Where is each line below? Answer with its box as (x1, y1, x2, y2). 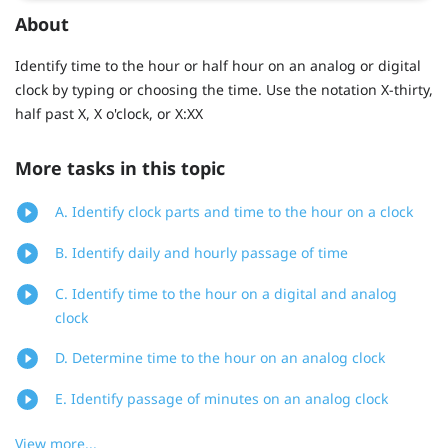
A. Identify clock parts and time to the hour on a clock (55, 202, 413, 222)
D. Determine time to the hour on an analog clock (55, 348, 385, 368)
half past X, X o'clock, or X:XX (15, 103, 203, 123)
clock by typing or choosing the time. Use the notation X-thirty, (15, 79, 433, 99)
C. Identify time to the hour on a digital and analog (55, 284, 397, 304)
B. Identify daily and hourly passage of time (55, 243, 348, 263)
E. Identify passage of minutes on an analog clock (55, 389, 388, 409)
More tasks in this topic (15, 156, 225, 181)
